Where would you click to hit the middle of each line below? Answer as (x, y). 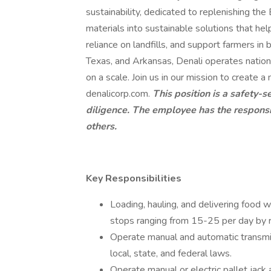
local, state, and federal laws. (171, 253)
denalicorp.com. (119, 94)
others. (101, 126)
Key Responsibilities (135, 178)
